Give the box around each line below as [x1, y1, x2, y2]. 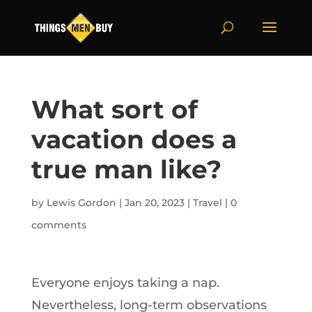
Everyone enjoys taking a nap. [31, 275, 219, 290]
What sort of [31, 94, 198, 125]
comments [31, 219, 86, 231]
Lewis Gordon [46, 196, 116, 209]
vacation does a [31, 124, 237, 155]
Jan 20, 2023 [124, 196, 185, 209]
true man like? [31, 154, 221, 185]
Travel [192, 196, 222, 209]
